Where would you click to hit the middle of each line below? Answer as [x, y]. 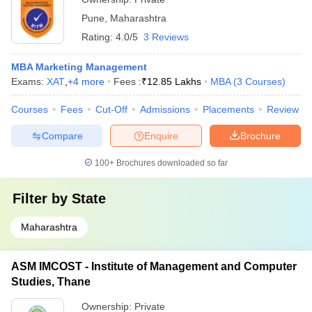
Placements [228, 109]
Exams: [29, 81]
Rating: [99, 37]
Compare [62, 135]
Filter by [42, 198]
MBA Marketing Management [79, 67]
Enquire [161, 135]
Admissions [165, 109]
